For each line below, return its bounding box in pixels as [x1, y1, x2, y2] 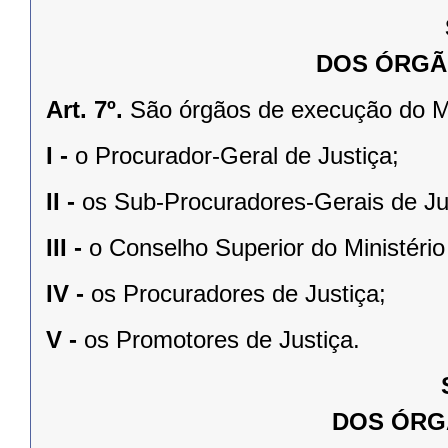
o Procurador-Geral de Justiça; [75, 141, 399, 169]
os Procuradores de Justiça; [91, 279, 386, 307]
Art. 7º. [46, 95, 123, 123]
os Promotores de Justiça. [84, 325, 360, 353]
